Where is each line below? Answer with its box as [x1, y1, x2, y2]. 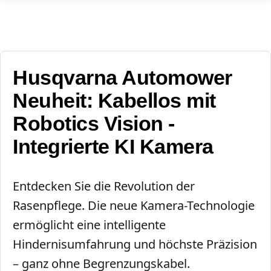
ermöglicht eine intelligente [13, 217, 166, 233]
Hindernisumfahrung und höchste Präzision [13, 236, 257, 253]
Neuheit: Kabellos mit [13, 90, 216, 113]
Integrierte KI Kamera [13, 135, 214, 158]
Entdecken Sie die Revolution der [13, 178, 195, 195]
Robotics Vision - [13, 113, 175, 135]
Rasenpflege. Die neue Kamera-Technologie [13, 197, 255, 214]
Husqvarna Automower [13, 67, 232, 90]
